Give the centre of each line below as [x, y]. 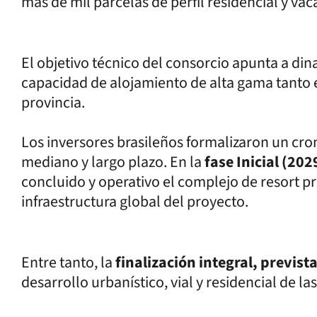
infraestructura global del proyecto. [135, 201]
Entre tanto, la [68, 262]
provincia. [53, 102]
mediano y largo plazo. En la [113, 162]
